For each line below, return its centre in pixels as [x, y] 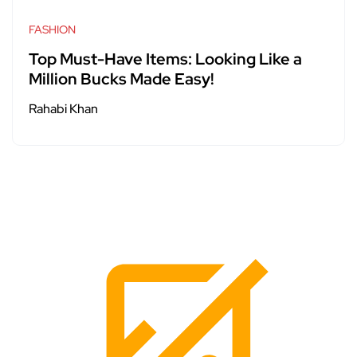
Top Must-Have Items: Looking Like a [165, 59]
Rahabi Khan [63, 109]
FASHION [52, 30]
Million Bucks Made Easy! [122, 79]
